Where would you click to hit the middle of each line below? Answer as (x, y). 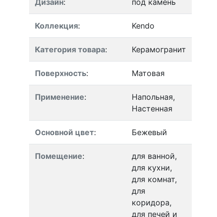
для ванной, (154, 156)
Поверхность (61, 73)
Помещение (59, 156)
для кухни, (152, 168)
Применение (60, 97)
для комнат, (154, 179)
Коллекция (56, 26)
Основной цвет (64, 132)
